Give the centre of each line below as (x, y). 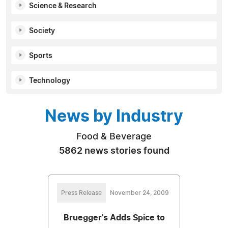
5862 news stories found (114, 151)
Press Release (81, 193)
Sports (41, 56)
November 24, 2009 (139, 193)
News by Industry (114, 116)
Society (42, 31)
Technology (50, 81)
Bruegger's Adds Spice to (114, 218)
